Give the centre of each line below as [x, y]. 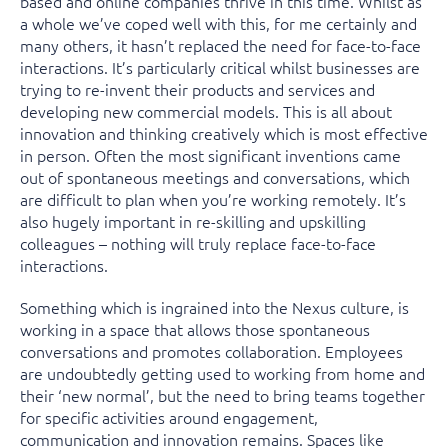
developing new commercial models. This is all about [206, 111]
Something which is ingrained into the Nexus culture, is [214, 307]
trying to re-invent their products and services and [197, 89]
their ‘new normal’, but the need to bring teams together [222, 395]
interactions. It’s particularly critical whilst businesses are [220, 67]
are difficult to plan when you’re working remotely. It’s [213, 199]
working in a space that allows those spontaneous [195, 329]
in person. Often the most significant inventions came [210, 155]
